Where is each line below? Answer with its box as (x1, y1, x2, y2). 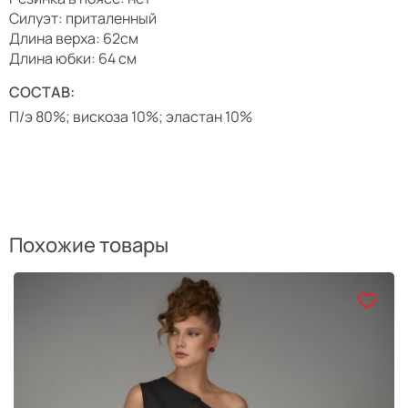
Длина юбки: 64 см (9, 48, 137, 68)
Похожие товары (9, 231, 168, 259)
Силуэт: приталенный (9, 8, 157, 28)
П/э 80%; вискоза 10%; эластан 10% (9, 107, 252, 127)
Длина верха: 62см (9, 28, 138, 48)
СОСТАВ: (9, 82, 75, 102)
